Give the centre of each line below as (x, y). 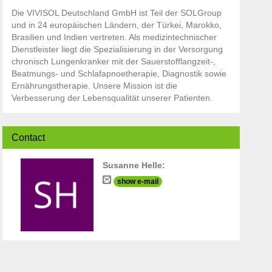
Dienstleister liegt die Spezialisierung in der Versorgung (117, 49)
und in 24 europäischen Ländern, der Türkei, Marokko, (116, 25)
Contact (28, 138)
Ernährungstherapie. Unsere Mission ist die (94, 86)
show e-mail (138, 181)
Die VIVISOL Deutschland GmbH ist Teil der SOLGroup (116, 13)
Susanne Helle (132, 165)
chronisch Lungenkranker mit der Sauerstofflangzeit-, (113, 62)
